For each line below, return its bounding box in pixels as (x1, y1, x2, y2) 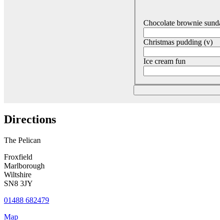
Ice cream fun (143, 57, 186, 66)
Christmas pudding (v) (143, 38, 213, 47)
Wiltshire (4, 170, 31, 179)
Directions (4, 113, 56, 126)
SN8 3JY (4, 179, 33, 188)
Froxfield (4, 153, 32, 162)
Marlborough (4, 162, 45, 170)
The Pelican (4, 136, 41, 145)
